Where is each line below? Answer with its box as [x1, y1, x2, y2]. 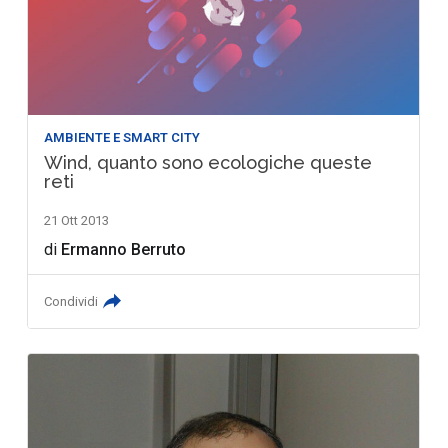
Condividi [44, 294, 99, 310]
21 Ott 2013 [44, 213, 110, 229]
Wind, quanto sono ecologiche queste [44, 152, 373, 174]
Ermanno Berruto [61, 240, 187, 260]
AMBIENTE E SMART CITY [44, 130, 201, 146]
